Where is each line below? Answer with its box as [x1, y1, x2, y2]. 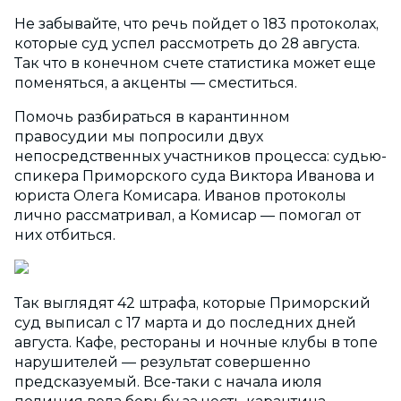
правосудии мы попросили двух [14, 128, 263, 146]
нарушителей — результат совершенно [14, 354, 311, 371]
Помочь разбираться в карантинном [14, 108, 290, 126]
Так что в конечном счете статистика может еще [14, 55, 376, 73]
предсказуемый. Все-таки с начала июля [14, 373, 322, 391]
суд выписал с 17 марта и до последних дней [14, 314, 356, 332]
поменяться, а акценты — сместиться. [14, 74, 301, 92]
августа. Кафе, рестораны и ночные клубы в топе [14, 334, 378, 352]
